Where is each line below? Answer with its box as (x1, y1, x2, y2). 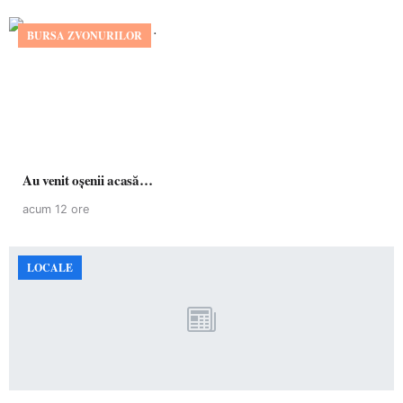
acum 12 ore (22, 202, 89, 216)
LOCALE (27, 260, 73, 275)
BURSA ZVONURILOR (27, 28, 142, 43)
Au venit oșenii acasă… (22, 170, 153, 190)
